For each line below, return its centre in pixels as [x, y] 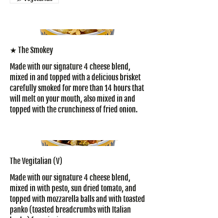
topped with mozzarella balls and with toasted [77, 199]
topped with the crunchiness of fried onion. [74, 109]
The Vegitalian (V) [36, 161]
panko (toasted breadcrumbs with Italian [70, 210]
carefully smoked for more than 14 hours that [77, 88]
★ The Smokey [31, 50]
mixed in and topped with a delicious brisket [75, 77]
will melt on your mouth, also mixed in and [73, 99]
